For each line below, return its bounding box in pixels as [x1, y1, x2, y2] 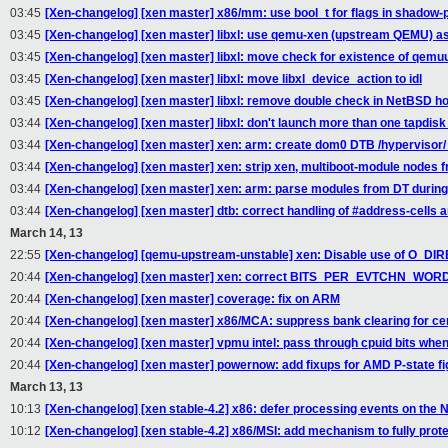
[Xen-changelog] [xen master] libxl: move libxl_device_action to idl [45, 72, 422, 87]
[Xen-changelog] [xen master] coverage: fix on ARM [45, 292, 340, 307]
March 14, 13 [10, 226, 83, 241]
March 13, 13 [10, 380, 83, 395]
